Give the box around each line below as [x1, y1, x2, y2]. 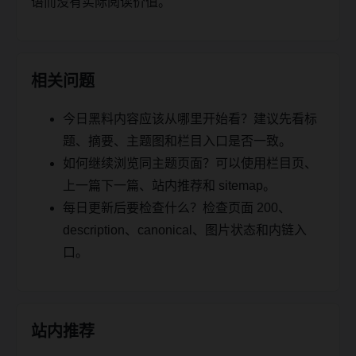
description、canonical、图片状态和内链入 [63, 222, 307, 237]
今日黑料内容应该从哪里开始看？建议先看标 [63, 111, 317, 126]
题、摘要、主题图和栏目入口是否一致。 [63, 133, 292, 148]
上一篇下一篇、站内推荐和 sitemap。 [63, 178, 276, 192]
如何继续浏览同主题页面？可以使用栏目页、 [63, 156, 317, 170]
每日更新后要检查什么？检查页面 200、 [63, 200, 291, 215]
